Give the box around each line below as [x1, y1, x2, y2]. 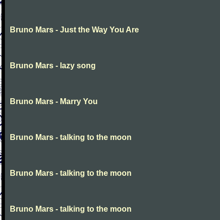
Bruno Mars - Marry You [10, 97, 98, 106]
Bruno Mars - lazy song [10, 61, 96, 70]
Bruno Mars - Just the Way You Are [10, 26, 139, 34]
